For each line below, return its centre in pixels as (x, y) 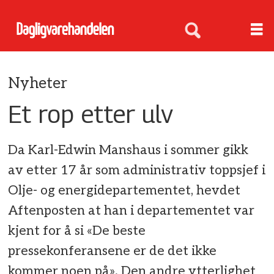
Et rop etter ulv (91, 113)
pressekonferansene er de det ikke (113, 251)
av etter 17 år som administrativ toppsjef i (137, 171)
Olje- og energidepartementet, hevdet (124, 191)
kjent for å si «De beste (77, 231)
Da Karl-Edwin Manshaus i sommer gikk (128, 150)
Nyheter (38, 83)
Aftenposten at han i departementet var (131, 211)
